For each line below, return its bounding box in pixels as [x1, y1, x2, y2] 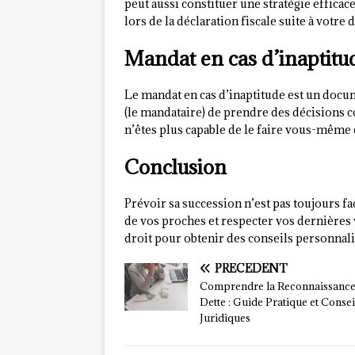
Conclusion [124, 154, 227, 181]
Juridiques [200, 311, 250, 326]
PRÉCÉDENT [215, 261, 288, 277]
